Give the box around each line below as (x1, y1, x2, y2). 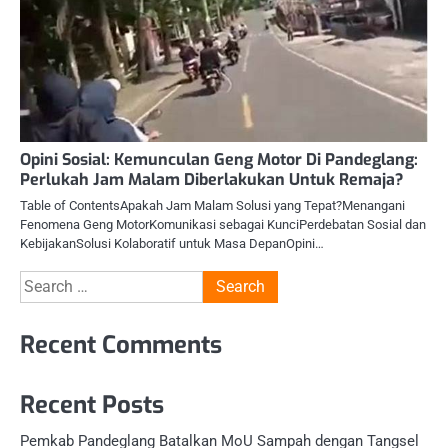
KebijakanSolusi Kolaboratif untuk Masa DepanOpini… (20, 236, 324, 252)
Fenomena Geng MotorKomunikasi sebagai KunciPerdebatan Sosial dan (20, 217, 426, 233)
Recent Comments (20, 329, 222, 362)
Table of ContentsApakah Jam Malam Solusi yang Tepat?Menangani (20, 198, 405, 214)
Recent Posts (20, 389, 164, 422)
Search (19, 272, 68, 292)
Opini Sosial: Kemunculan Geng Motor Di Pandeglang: (20, 149, 418, 171)
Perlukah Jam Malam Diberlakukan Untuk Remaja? (20, 169, 404, 191)
